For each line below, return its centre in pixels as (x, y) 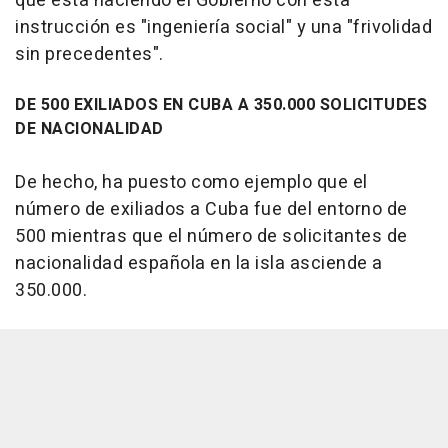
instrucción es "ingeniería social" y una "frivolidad (223, 28)
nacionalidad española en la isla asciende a (199, 264)
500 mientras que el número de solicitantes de (211, 237)
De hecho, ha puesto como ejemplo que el (191, 183)
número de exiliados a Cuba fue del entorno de (211, 210)
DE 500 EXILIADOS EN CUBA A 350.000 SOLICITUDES (221, 105)
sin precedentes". (89, 55)
